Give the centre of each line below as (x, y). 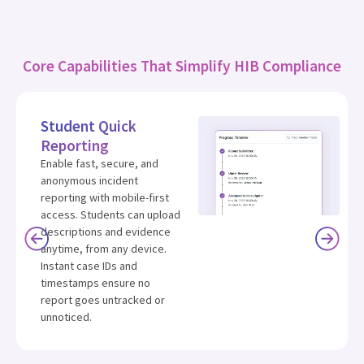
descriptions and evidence (106, 231)
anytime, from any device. (104, 248)
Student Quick (89, 126)
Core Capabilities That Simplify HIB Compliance (182, 65)
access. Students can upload (110, 214)
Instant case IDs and (89, 265)
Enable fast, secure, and (100, 163)
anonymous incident (89, 180)
